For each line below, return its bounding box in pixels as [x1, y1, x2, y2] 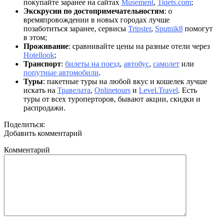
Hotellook [23, 50, 54, 59]
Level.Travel [139, 86, 178, 94]
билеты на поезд [65, 59, 120, 68]
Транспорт [23, 59, 61, 68]
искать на [23, 86, 57, 94]
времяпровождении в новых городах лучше [23, 15, 170, 24]
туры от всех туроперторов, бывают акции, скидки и [23, 94, 200, 103]
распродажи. [23, 103, 66, 112]
